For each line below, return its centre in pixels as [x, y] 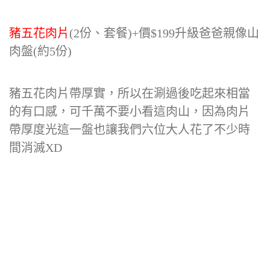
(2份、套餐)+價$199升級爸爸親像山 [164, 33]
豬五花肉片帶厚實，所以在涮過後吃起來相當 [130, 93]
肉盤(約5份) [40, 51]
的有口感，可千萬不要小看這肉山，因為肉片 [130, 111]
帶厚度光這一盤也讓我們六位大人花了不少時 [130, 130]
